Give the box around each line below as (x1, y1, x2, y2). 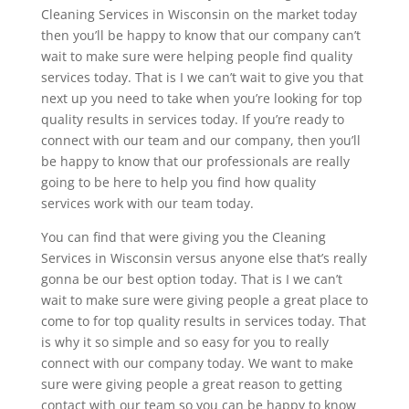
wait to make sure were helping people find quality (40, 47, 352, 66)
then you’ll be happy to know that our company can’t (40, 26, 361, 45)
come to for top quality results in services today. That (40, 312, 366, 330)
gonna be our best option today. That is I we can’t (40, 270, 342, 288)
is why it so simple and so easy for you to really (40, 333, 329, 351)
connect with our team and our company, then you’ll (40, 131, 361, 150)
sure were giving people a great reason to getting (40, 375, 342, 393)
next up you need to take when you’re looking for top (40, 89, 362, 108)
